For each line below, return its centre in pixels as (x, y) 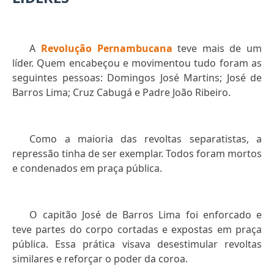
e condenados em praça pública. (87, 168)
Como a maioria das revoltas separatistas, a (146, 139)
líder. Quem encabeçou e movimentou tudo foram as (137, 63)
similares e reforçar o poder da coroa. (100, 259)
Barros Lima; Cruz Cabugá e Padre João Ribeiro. (121, 93)
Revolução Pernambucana (107, 49)
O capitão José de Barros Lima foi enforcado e (146, 215)
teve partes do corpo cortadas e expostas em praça (137, 230)
